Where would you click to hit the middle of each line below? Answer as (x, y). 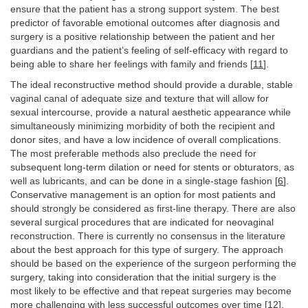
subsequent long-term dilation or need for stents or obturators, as (152, 167)
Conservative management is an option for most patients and (143, 195)
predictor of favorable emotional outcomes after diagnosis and (145, 23)
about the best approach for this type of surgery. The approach (147, 250)
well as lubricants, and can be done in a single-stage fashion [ (144, 181)
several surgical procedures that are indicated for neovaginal (142, 222)
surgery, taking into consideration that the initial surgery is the (143, 277)
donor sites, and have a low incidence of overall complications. (146, 140)
